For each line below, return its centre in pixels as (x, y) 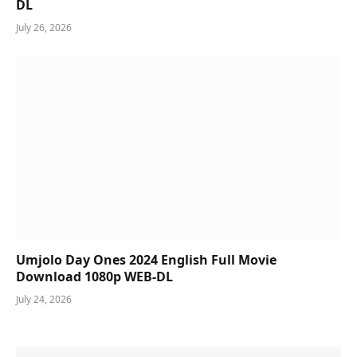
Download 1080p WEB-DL (94, 276)
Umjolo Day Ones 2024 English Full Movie (146, 259)
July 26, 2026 (44, 28)
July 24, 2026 (44, 299)
